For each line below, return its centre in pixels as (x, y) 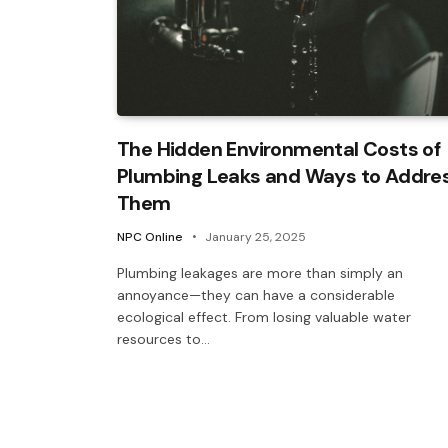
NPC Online (150, 236)
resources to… (163, 338)
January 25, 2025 (255, 236)
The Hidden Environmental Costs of (279, 148)
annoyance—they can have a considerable (256, 294)
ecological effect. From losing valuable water (264, 316)
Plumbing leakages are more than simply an (260, 272)
